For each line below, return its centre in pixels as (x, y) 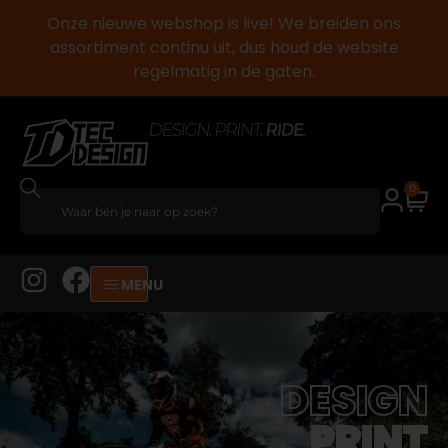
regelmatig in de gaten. (224, 71)
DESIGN (354, 400)
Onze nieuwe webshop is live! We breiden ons (224, 23)
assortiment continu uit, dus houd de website (224, 47)
